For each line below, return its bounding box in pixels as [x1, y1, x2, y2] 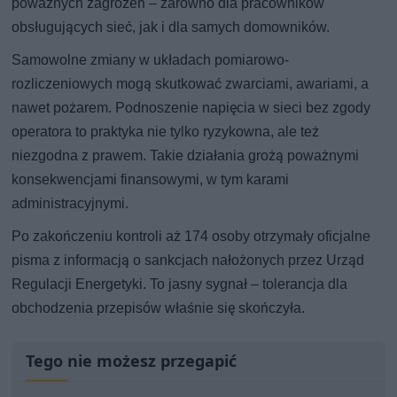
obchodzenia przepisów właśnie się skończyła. [12, 300, 306, 317]
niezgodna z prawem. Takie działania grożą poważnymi [12, 147, 360, 165]
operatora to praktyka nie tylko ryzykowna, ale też [12, 123, 320, 141]
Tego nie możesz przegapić [26, 350, 237, 372]
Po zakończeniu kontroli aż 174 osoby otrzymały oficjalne [12, 228, 371, 245]
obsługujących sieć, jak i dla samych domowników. [12, 19, 331, 36]
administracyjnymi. [12, 195, 129, 213]
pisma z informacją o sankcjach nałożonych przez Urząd [12, 252, 365, 269]
